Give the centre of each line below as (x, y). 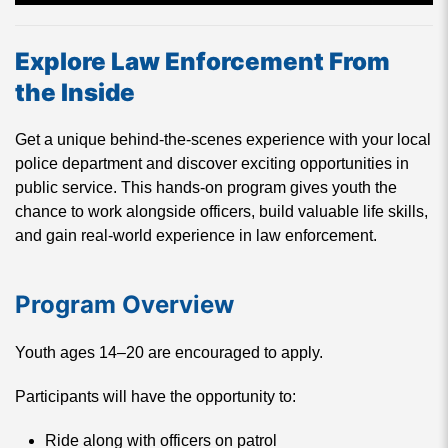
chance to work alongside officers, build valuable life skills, (221, 211)
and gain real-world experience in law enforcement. (196, 235)
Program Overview (124, 304)
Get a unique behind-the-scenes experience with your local (223, 139)
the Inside (75, 92)
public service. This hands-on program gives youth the (206, 187)
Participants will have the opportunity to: (155, 396)
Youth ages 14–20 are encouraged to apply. (169, 352)
